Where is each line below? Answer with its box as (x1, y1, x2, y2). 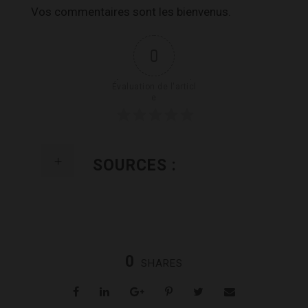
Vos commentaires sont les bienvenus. (31, 4, 231, 19)
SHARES (141, 256, 183, 269)
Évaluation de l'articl (111, 81, 197, 91)
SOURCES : (93, 155, 177, 175)
